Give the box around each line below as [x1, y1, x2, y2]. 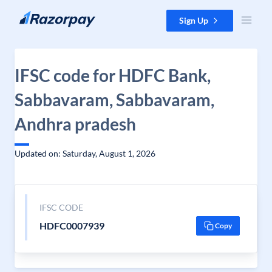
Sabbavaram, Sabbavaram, [15, 89, 214, 110]
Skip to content [10, 10, 67, 21]
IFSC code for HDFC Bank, [15, 65, 211, 86]
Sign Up [179, 15, 208, 25]
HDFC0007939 [39, 220, 104, 231]
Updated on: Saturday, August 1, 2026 [15, 148, 155, 158]
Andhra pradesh [15, 114, 136, 134]
